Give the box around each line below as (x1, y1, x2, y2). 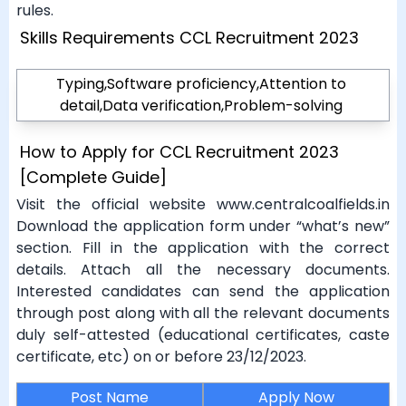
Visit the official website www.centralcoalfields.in (16, 194, 390, 215)
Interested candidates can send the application (16, 281, 390, 302)
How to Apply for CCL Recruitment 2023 (20, 140, 339, 163)
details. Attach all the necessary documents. (16, 259, 390, 280)
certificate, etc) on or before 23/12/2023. (16, 346, 306, 367)
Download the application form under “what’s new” (16, 216, 390, 237)
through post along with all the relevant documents (16, 303, 390, 324)
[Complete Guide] (20, 166, 167, 188)
